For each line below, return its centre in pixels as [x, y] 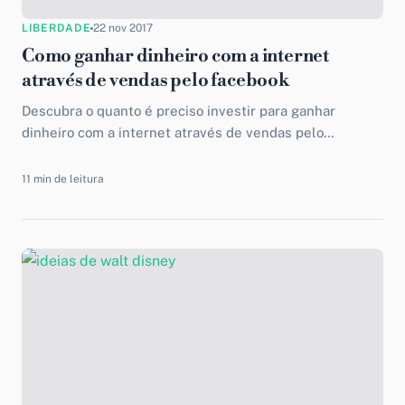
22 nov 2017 [123, 28]
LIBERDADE [57, 28]
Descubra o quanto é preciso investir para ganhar [179, 111]
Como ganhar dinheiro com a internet [175, 57]
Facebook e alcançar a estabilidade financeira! [170, 154]
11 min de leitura [63, 179]
